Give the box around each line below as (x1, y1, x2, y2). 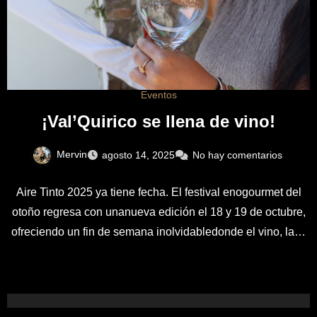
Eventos (140, 89, 177, 101)
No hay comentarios (192, 149, 282, 161)
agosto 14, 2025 (101, 149, 175, 161)
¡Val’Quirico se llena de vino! (42, 112, 275, 132)
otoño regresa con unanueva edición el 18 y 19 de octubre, (11, 206, 306, 219)
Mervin (56, 149, 87, 161)
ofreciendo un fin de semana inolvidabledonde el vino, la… (11, 226, 306, 238)
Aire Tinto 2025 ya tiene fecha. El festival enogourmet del (16, 186, 301, 199)
